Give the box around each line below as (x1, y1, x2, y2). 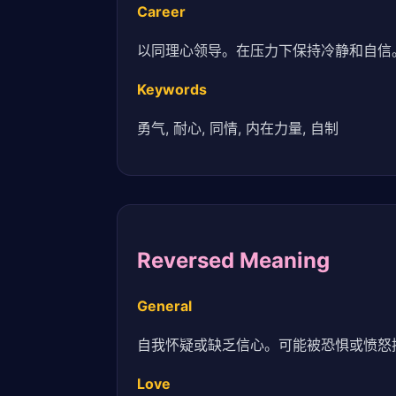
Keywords (137, 80, 208, 99)
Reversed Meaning (137, 247, 331, 273)
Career (137, 3, 187, 21)
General (137, 296, 193, 315)
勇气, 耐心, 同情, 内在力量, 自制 (137, 119, 339, 138)
